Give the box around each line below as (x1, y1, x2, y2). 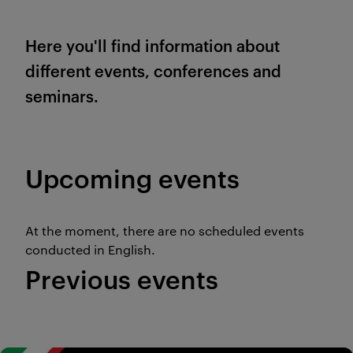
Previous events (25, 261, 218, 295)
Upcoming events (25, 160, 240, 195)
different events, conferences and (25, 59, 281, 82)
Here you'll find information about (25, 34, 280, 57)
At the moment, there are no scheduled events (25, 222, 304, 240)
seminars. (25, 84, 102, 107)
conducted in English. (25, 241, 158, 258)
